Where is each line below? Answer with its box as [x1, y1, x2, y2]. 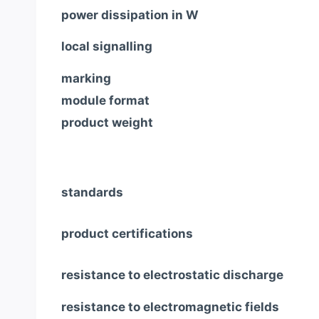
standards [61, 185, 123, 200]
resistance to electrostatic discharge [61, 268, 283, 283]
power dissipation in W [61, 7, 199, 22]
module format [61, 93, 150, 108]
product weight [61, 115, 153, 130]
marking [61, 70, 111, 85]
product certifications [61, 226, 193, 241]
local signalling [61, 38, 152, 53]
